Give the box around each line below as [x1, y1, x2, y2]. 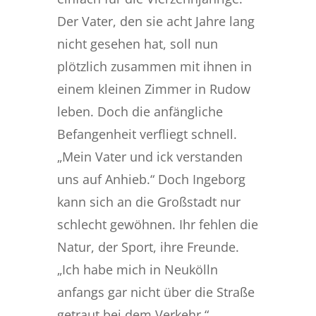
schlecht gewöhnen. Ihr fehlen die [56, 215, 258, 233]
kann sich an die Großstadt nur [56, 193, 241, 210]
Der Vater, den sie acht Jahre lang [56, 12, 255, 30]
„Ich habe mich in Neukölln [56, 260, 218, 278]
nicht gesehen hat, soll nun [56, 35, 218, 52]
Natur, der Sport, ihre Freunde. [56, 238, 239, 255]
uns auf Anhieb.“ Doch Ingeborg [56, 170, 245, 188]
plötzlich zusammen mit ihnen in [56, 57, 252, 75]
